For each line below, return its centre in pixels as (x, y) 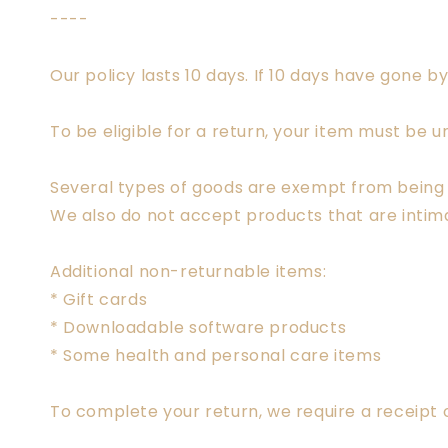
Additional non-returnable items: (188, 271)
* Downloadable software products (198, 327)
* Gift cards (99, 299)
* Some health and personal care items (216, 355)
